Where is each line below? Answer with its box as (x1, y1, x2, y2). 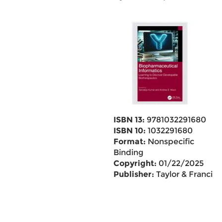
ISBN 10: (113, 126, 146, 135)
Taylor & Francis (154, 169, 217, 179)
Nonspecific (145, 137, 194, 146)
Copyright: (113, 159, 157, 168)
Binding (113, 148, 143, 157)
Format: (113, 137, 146, 146)
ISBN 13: (113, 115, 145, 124)
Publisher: (113, 169, 154, 179)
